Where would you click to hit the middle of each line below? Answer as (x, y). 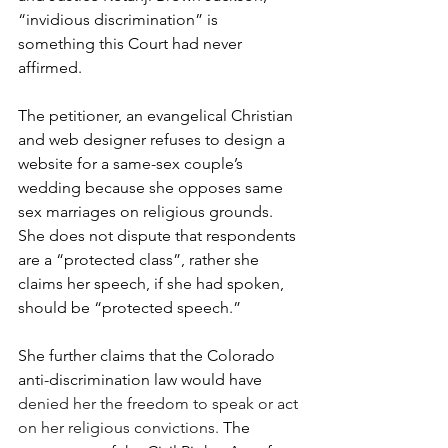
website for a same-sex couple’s (132, 164)
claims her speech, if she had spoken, (153, 284)
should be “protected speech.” (131, 308)
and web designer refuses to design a (153, 140)
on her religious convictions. (120, 428)
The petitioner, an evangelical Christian (157, 116)
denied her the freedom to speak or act (160, 404)
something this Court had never (132, 44)
